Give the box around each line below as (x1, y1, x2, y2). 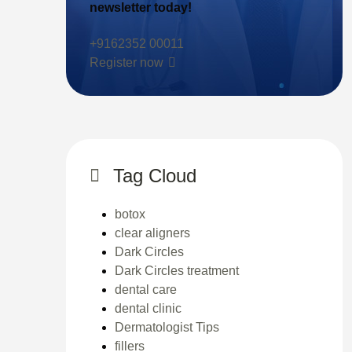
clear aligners (114, 225, 190, 240)
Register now (89, 55, 163, 69)
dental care (114, 282, 177, 296)
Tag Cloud (112, 164, 196, 186)
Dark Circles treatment (114, 263, 239, 277)
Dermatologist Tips (114, 320, 219, 334)
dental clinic (114, 301, 181, 315)
